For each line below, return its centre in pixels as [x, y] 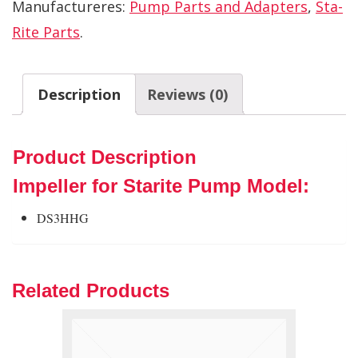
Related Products [91, 290]
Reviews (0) [187, 94]
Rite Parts [46, 32]
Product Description [105, 157]
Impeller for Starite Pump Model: [161, 185]
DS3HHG [63, 217]
